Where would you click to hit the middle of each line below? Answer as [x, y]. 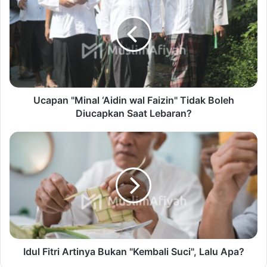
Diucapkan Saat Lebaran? [133, 114]
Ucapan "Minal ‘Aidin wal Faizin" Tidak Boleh [133, 100]
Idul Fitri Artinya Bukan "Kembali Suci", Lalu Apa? [133, 252]
